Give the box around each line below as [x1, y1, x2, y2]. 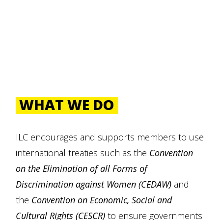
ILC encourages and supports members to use [16, 131, 204, 143]
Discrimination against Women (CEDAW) [16, 178, 171, 190]
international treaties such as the [16, 147, 149, 159]
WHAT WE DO [19, 95, 115, 114]
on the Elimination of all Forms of [16, 163, 147, 174]
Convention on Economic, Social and [31, 194, 172, 206]
